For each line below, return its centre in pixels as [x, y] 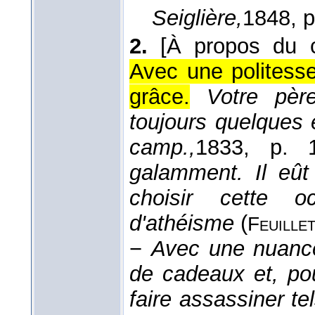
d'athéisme [185, 223]
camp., [162, 147]
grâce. [160, 96]
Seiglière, [197, 18]
